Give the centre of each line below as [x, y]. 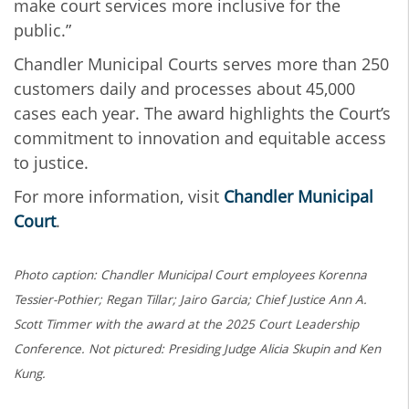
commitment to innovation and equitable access [200, 138]
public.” [42, 31]
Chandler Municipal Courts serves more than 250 [201, 64]
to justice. [51, 163]
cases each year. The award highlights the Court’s [202, 114]
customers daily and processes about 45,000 [184, 89]
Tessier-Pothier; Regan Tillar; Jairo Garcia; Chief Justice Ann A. [190, 300]
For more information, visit [119, 197]
